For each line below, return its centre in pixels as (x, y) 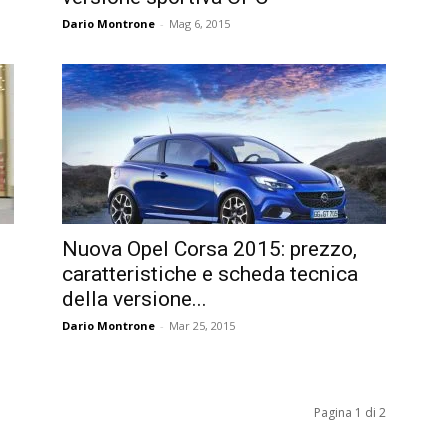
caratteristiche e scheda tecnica (210, 273)
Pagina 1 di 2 (350, 412)
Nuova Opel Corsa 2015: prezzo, (209, 248)
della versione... (134, 298)
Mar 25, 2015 (202, 325)
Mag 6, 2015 (199, 23)
